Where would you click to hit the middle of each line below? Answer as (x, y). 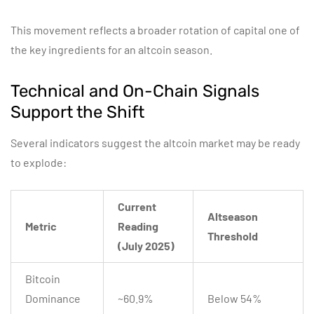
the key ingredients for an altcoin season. (111, 49)
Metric (41, 226)
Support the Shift (77, 112)
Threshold (233, 236)
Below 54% (235, 298)
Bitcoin (43, 279)
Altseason (233, 216)
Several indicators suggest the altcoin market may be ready (155, 143)
